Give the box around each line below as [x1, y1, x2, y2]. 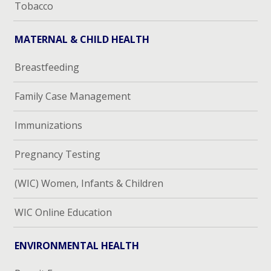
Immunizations [15, 119, 83, 132]
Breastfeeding [15, 60, 80, 74]
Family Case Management [15, 90, 131, 103]
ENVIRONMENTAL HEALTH [15, 239, 140, 253]
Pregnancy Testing [15, 148, 101, 162]
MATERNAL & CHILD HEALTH [15, 33, 150, 47]
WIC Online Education [15, 206, 113, 220]
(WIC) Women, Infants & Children [15, 177, 164, 191]
